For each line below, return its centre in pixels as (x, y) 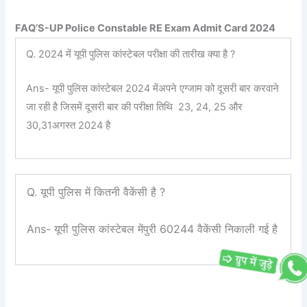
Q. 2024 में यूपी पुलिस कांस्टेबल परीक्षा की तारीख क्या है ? (132, 54)
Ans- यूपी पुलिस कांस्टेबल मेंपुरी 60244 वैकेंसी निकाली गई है (152, 229)
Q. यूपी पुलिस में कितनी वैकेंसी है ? (96, 192)
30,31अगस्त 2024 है (70, 126)
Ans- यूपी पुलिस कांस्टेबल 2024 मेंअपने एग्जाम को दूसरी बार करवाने (153, 89)
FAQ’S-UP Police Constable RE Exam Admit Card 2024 (146, 28)
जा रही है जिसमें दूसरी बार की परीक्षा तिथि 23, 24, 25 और (135, 107)
